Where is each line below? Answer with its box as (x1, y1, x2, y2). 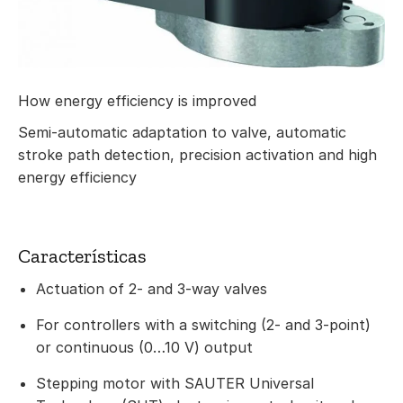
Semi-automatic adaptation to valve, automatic (18, 123, 346, 142)
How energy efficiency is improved (18, 92, 256, 111)
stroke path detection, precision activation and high (18, 146, 377, 165)
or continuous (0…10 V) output (36, 338, 253, 357)
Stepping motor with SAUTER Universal (36, 374, 314, 393)
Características (18, 244, 147, 269)
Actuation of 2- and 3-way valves (36, 280, 267, 299)
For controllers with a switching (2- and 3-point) (36, 316, 371, 335)
